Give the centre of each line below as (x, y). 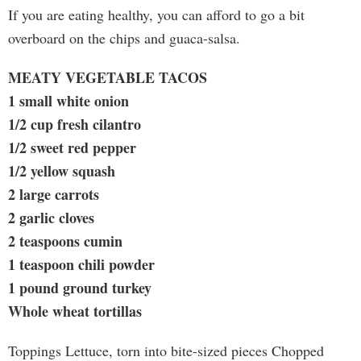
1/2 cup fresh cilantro (75, 124)
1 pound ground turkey (80, 288)
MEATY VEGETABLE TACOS (108, 77)
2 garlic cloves (51, 218)
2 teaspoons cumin (65, 241)
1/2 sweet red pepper (72, 147)
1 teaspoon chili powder (81, 264)
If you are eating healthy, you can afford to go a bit (156, 15)
